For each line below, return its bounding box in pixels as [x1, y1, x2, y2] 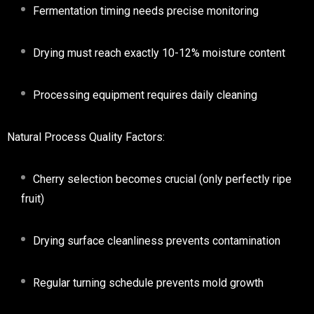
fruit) [21, 191, 44, 205]
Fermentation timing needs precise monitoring [33, 4, 259, 18]
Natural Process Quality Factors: [7, 130, 165, 144]
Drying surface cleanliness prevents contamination [33, 233, 280, 247]
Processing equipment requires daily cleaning [33, 88, 257, 102]
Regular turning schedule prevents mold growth [33, 275, 264, 289]
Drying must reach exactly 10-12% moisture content [33, 46, 285, 60]
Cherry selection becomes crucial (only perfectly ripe [33, 172, 292, 186]
